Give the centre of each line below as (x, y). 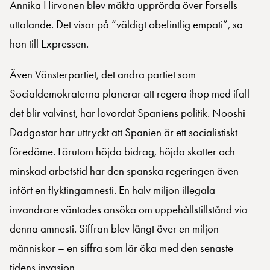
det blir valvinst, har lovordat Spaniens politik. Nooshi (127, 113)
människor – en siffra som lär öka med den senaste (121, 248)
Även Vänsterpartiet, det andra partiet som (103, 75)
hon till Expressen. (49, 44)
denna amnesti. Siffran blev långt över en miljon (114, 229)
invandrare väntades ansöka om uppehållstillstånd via (129, 210)
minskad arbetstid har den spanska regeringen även (124, 171)
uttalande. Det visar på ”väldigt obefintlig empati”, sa (126, 25)
